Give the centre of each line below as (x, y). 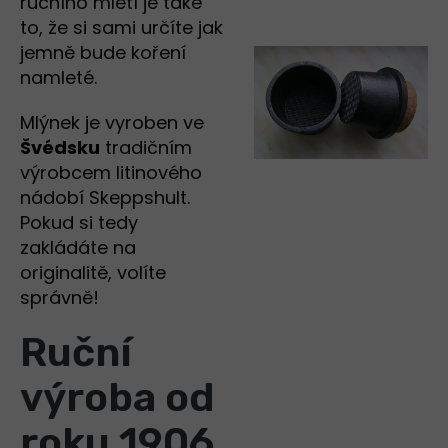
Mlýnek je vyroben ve (112, 123)
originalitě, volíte (93, 273)
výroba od (117, 398)
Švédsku (60, 148)
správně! (59, 298)
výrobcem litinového (111, 173)
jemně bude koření (103, 53)
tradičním (146, 148)
